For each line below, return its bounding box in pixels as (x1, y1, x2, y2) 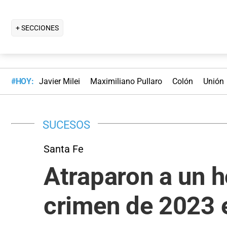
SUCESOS (43, 118, 90, 131)
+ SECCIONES (16, 23, 59, 32)
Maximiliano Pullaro (90, 77, 162, 87)
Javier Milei (39, 77, 80, 87)
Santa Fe (44, 142, 84, 155)
